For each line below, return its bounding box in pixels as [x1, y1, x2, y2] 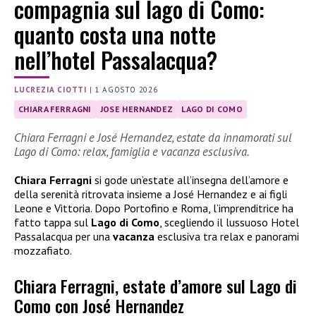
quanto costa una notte [14, 17, 216, 51]
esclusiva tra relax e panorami [157, 229, 299, 243]
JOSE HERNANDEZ [99, 103, 174, 114]
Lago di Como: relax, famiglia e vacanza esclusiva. [14, 143, 250, 159]
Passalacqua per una [14, 229, 113, 243]
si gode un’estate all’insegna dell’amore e [92, 172, 288, 187]
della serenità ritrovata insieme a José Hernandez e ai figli [14, 186, 287, 201]
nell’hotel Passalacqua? [14, 42, 217, 76]
